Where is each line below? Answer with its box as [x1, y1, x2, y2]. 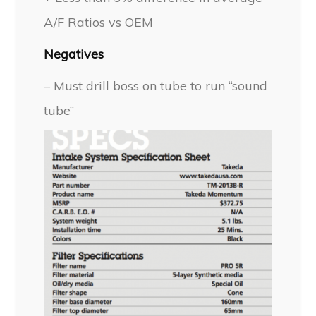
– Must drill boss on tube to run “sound [44, 77, 268, 94]
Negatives [44, 45, 104, 62]
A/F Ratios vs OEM [44, 13, 154, 30]
